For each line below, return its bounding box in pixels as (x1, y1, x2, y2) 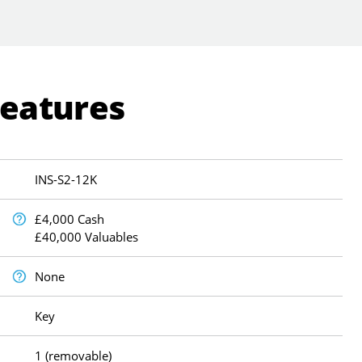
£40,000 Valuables (35, 229, 139, 246)
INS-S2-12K (35, 171, 98, 188)
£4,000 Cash (35, 211, 105, 228)
